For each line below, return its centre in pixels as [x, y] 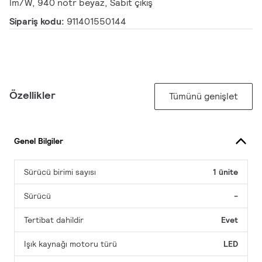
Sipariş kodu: [38, 22]
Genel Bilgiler [39, 141]
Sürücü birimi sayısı [60, 172]
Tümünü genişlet [204, 96]
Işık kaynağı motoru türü [70, 244]
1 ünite [225, 172]
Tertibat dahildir [54, 220]
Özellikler [32, 95]
